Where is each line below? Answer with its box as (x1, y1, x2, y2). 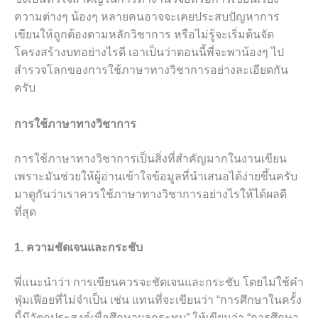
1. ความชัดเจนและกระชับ (14, 241, 143, 254)
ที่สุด (14, 205, 36, 218)
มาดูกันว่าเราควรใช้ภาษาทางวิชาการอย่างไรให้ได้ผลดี (14, 187, 287, 200)
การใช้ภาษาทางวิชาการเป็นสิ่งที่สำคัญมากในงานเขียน (14, 152, 287, 165)
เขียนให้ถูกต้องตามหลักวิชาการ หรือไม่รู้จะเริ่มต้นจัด (14, 28, 274, 40)
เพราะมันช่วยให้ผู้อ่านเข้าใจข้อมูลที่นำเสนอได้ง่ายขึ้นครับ (14, 170, 297, 182)
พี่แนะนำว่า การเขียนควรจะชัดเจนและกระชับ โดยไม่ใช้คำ (14, 276, 304, 289)
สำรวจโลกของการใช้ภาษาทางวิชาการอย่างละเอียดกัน (14, 64, 288, 76)
